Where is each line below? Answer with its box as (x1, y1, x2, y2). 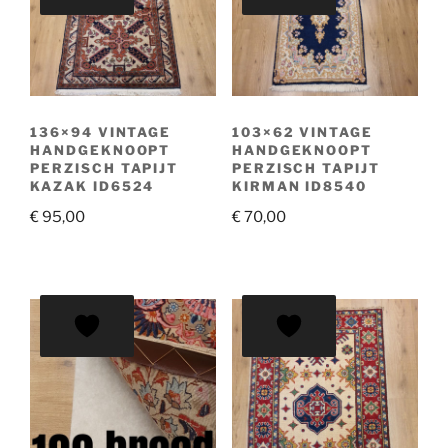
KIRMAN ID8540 (231, 177, 368, 194)
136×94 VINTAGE (30, 123, 172, 140)
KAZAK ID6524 (30, 177, 155, 194)
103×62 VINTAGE (231, 123, 374, 140)
